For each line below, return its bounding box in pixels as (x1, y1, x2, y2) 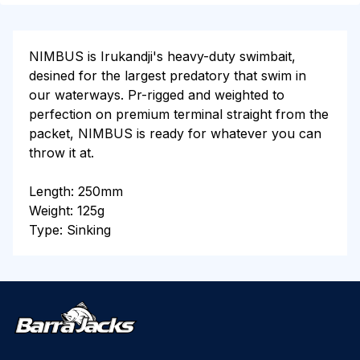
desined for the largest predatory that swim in (29, 67, 306, 84)
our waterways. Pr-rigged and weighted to (29, 87, 284, 103)
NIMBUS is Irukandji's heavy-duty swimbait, (29, 48, 296, 64)
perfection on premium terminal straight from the (29, 106, 329, 122)
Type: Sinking (29, 222, 111, 238)
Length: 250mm (29, 183, 123, 199)
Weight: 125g (29, 202, 104, 219)
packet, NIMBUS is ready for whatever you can (29, 125, 321, 141)
